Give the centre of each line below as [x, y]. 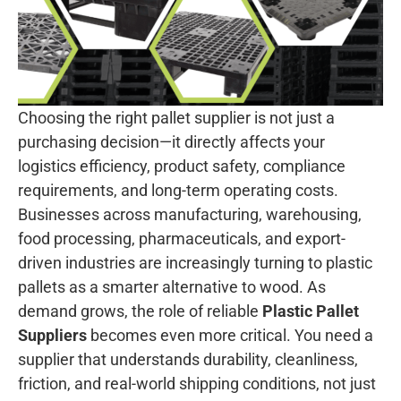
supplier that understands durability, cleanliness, [188, 359]
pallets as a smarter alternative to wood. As [172, 286]
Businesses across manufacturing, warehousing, [190, 214]
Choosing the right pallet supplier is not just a [176, 117]
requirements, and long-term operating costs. [178, 190]
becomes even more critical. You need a [230, 335]
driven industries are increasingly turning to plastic [195, 262]
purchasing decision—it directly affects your [171, 141]
